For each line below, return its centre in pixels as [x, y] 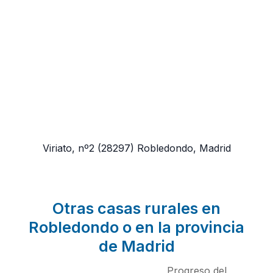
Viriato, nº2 [68, 148]
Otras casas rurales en [136, 209]
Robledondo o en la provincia [136, 228]
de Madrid [136, 246]
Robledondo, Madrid [184, 148]
